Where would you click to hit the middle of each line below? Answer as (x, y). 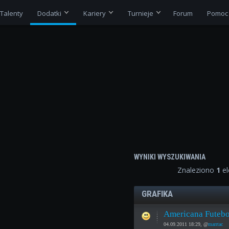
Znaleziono (197, 170)
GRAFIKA (157, 193)
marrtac (216, 224)
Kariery (94, 13)
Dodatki (49, 13)
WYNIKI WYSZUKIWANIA (170, 157)
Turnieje (140, 13)
